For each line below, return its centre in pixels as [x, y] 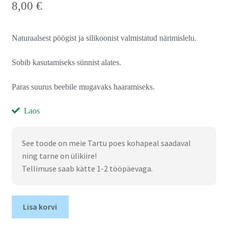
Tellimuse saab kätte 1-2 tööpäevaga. [87, 169]
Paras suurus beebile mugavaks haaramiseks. [83, 87]
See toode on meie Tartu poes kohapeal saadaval [106, 143]
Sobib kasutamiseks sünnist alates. [66, 63]
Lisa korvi [40, 206]
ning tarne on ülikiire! [59, 156]
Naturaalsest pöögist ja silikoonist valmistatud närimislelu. [104, 38]
